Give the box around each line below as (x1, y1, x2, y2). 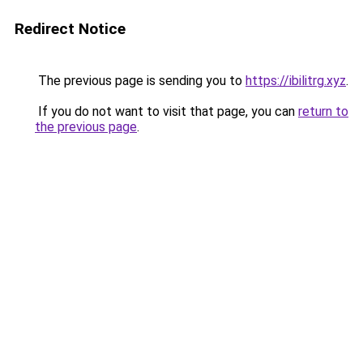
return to (298, 104, 348, 119)
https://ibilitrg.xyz (246, 73, 346, 88)
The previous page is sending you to (35, 73, 246, 88)
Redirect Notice (15, 19, 126, 38)
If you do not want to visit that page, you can (35, 104, 298, 119)
